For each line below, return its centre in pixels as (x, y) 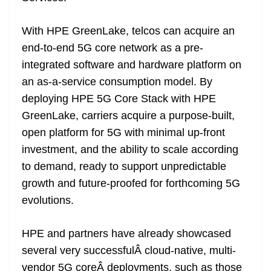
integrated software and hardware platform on (132, 65)
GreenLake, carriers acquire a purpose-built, (128, 116)
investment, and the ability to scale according (130, 150)
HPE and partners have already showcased (126, 234)
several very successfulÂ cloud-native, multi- (129, 251)
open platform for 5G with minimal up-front (123, 133)
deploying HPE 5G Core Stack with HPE (119, 99)
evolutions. (48, 201)
